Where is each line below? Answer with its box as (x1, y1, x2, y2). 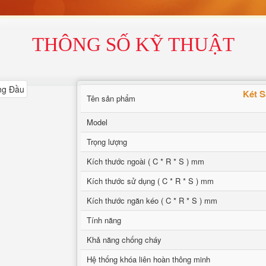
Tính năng (87, 214, 121, 226)
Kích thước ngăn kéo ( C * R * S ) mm (87, 195, 217, 206)
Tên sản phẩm (87, 93, 135, 104)
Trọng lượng (87, 136, 127, 147)
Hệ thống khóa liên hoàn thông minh (87, 254, 210, 265)
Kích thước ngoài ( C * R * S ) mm (87, 156, 204, 167)
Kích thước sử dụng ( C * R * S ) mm (87, 175, 214, 186)
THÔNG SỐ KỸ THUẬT (31, 34, 235, 55)
